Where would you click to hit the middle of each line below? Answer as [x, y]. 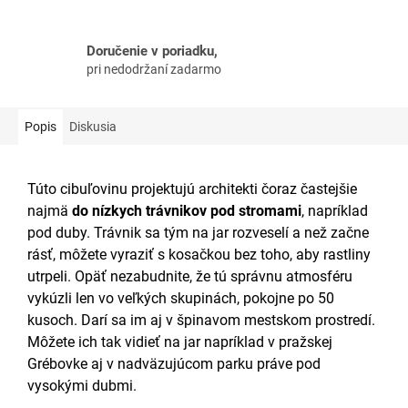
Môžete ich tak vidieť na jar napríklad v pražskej [180, 342]
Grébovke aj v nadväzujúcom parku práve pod [174, 364]
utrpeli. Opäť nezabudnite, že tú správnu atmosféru [190, 277]
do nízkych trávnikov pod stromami [187, 211]
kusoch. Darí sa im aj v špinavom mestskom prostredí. [201, 321]
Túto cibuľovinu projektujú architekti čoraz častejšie [192, 189]
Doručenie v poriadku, [152, 51]
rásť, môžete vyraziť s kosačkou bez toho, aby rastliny [199, 255]
